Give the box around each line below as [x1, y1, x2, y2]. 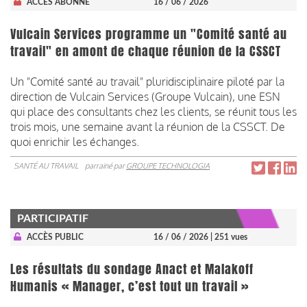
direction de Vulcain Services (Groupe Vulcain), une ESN [10, 89, 280, 103]
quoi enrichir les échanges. [10, 134, 139, 149]
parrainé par [85, 160, 126, 171]
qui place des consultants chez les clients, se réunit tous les [10, 104, 297, 119]
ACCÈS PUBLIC [26, 232, 84, 241]
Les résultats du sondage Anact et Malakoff [10, 260, 254, 278]
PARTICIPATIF [17, 212, 88, 224]
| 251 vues [210, 232, 247, 241]
